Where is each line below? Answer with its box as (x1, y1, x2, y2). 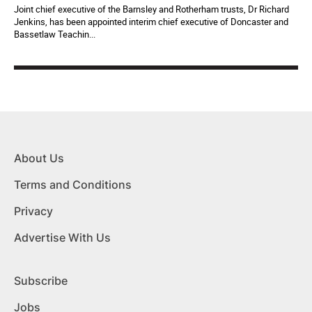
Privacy (14, 204, 53, 219)
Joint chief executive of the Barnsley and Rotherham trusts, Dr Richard (14, 3, 289, 16)
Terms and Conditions (14, 178, 132, 192)
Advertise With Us (14, 231, 111, 245)
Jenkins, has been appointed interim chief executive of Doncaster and (14, 15, 288, 29)
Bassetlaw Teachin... (14, 28, 95, 41)
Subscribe (14, 274, 68, 288)
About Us (14, 151, 64, 166)
